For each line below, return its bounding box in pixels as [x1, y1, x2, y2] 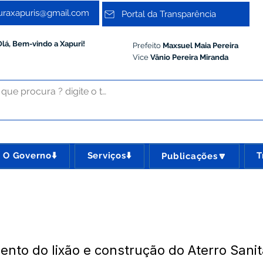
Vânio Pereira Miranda [150, 53, 230, 62]
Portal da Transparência [122, 9, 216, 19]
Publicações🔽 [161, 151, 227, 161]
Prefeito [133, 41, 161, 50]
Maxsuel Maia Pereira [161, 41, 238, 50]
